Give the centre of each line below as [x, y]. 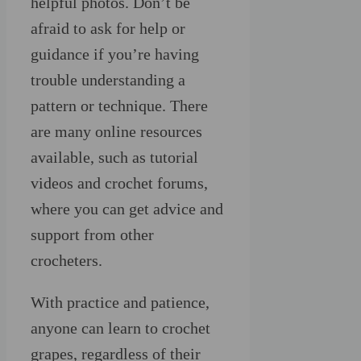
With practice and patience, [120, 302]
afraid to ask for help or [108, 28]
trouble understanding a [108, 79]
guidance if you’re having [115, 54]
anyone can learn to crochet [120, 328]
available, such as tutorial [114, 157]
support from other [92, 234]
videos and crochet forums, [119, 183]
